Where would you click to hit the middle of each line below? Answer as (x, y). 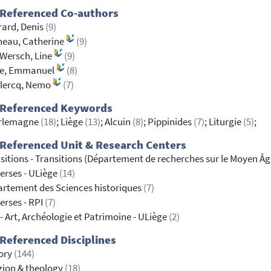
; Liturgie (224, 122)
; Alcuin (116, 122)
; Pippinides (168, 122)
